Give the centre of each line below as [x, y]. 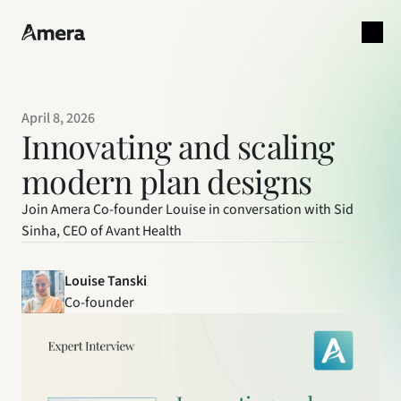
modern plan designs [167, 181]
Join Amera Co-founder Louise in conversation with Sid [188, 209]
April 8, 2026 [58, 118]
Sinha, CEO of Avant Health [102, 231]
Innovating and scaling [178, 146]
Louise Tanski [106, 281]
